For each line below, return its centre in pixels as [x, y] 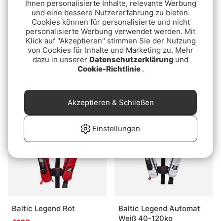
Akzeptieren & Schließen [110, 102]
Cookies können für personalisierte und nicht [110, 22]
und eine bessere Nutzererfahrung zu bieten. [110, 12]
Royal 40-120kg [147, 71]
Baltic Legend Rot [43, 209]
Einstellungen [116, 129]
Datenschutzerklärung [132, 59]
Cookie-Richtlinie [110, 69]
